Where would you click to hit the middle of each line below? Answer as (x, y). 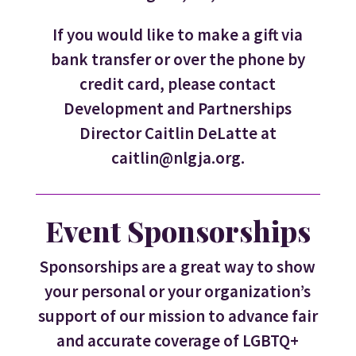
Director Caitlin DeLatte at (178, 133)
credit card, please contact (178, 84)
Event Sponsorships (178, 231)
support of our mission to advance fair (178, 316)
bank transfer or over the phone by (178, 60)
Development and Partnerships (178, 109)
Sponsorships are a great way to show (178, 267)
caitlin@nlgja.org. (178, 158)
